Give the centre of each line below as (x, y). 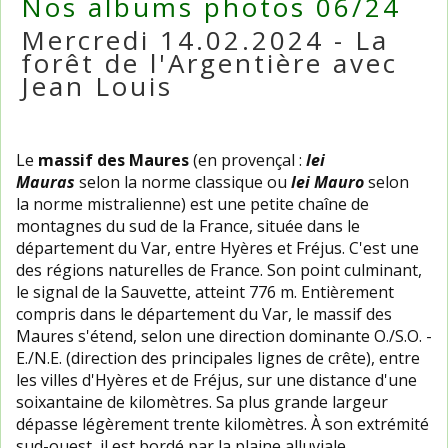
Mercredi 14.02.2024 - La (205, 40)
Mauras (45, 182)
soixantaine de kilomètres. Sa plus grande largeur (202, 402)
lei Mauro (327, 182)
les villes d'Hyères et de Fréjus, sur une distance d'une (216, 380)
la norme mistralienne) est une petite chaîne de (192, 204)
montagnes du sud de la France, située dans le (188, 226)
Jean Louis (97, 86)
